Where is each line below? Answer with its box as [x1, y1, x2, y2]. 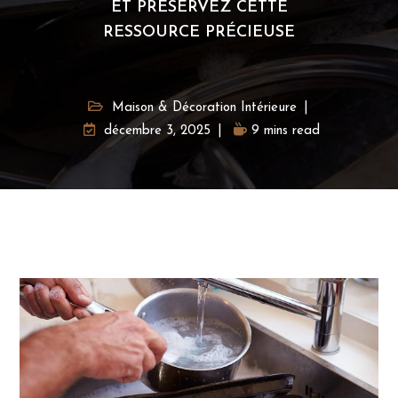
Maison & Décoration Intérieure [111, 101, 297, 115]
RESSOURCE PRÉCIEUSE [103, 24, 295, 41]
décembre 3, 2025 [103, 124, 211, 138]
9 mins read [251, 124, 320, 138]
